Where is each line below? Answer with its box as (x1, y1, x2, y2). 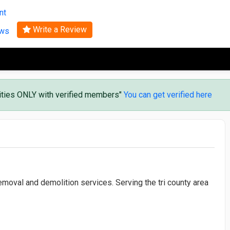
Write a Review (30, 24, 87, 34)
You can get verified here (124, 89, 212, 100)
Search (103, 7, 127, 16)
